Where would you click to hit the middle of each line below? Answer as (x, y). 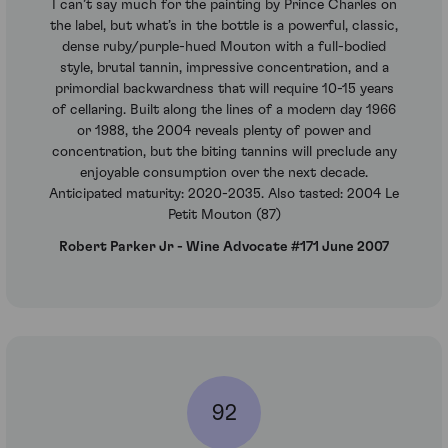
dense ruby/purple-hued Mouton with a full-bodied (224, 47)
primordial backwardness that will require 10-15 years (224, 89)
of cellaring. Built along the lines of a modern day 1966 (224, 110)
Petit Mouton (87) (224, 215)
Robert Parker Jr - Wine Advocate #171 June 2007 (224, 246)
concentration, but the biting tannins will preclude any (224, 152)
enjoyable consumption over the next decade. (224, 173)
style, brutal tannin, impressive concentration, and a (224, 68)
